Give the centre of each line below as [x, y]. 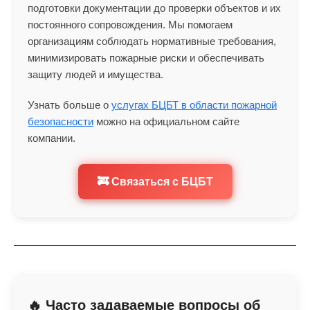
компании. [52, 138]
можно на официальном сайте [166, 122]
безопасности [61, 122]
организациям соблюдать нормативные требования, [152, 42]
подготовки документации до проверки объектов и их [154, 8]
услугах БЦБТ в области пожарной [194, 105]
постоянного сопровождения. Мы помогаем [130, 25]
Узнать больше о [70, 105]
